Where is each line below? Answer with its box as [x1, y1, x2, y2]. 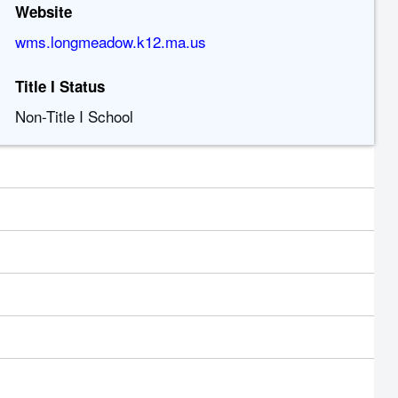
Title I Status [15, 76, 106, 97]
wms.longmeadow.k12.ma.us [15, 30, 207, 52]
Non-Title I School [15, 105, 134, 127]
